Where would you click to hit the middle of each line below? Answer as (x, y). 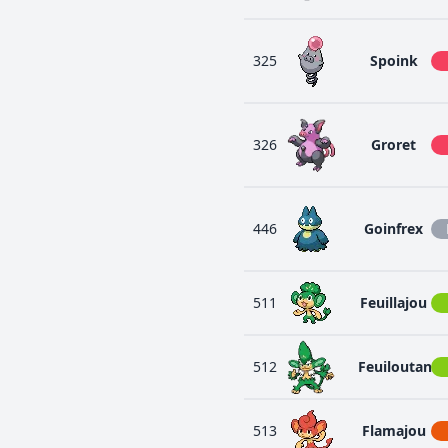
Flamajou (393, 430)
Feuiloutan (395, 366)
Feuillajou (393, 302)
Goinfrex (393, 228)
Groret (393, 144)
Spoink (393, 60)
